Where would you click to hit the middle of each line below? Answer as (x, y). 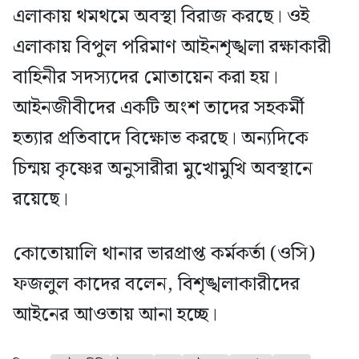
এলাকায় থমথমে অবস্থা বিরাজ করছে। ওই (161, 17)
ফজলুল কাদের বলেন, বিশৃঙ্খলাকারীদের (156, 285)
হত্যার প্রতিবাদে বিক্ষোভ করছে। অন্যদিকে (161, 139)
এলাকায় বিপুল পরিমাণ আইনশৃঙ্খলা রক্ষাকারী (172, 48)
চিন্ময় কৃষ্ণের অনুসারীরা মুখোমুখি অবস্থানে (163, 169)
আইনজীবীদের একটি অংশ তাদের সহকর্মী (159, 109)
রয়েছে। (40, 200)
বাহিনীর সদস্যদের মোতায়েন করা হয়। (145, 78)
